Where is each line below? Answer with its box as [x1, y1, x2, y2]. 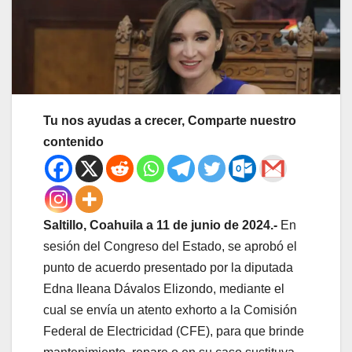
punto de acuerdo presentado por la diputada [43, 260, 293, 274]
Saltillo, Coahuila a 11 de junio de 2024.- [43, 218, 277, 232]
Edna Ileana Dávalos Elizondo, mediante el [43, 281, 284, 295]
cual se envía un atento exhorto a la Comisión [43, 302, 297, 317]
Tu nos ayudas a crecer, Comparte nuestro [43, 113, 296, 127]
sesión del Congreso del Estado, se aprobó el [43, 239, 297, 253]
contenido [43, 134, 104, 148]
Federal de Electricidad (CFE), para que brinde [43, 324, 304, 338]
